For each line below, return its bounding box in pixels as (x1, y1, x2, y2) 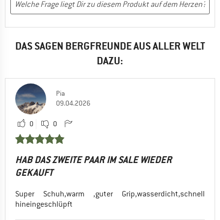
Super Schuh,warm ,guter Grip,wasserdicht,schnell (15, 189, 205, 199)
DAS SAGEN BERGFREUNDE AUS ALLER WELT (15, 39, 205, 53)
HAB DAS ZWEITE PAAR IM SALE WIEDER (15, 153, 172, 166)
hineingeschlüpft (15, 199, 73, 209)
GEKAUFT (15, 166, 53, 179)
